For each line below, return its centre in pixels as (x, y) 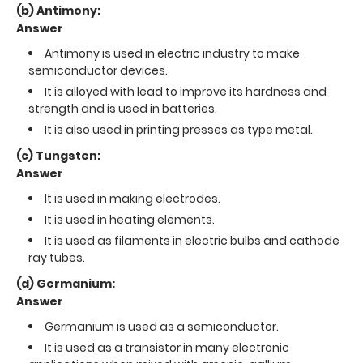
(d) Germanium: (66, 283)
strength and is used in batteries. (123, 108)
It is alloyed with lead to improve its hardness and (186, 91)
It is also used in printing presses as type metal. (179, 129)
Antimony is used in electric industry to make (172, 53)
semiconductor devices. (99, 70)
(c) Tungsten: (58, 155)
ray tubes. (57, 257)
